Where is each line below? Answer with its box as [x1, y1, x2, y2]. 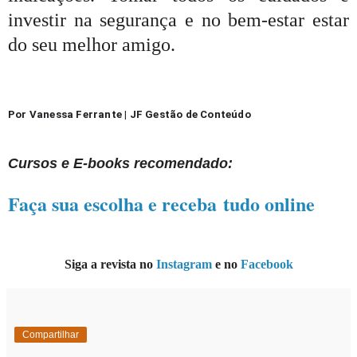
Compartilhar [22, 329, 79, 340]
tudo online [223, 190, 315, 218]
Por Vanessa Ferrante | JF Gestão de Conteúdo [8, 108, 251, 121]
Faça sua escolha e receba [8, 190, 223, 218]
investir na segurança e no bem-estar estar [8, 9, 349, 30]
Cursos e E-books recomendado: [8, 155, 233, 172]
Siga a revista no [64, 257, 156, 271]
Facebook [240, 257, 293, 271]
